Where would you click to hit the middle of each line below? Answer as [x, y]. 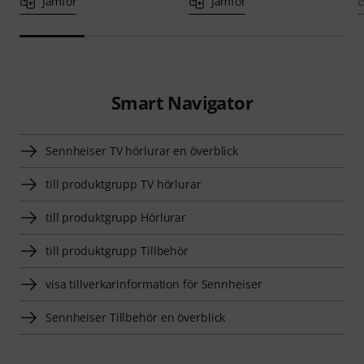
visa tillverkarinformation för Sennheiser [154, 284]
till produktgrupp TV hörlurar [123, 184]
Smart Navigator [182, 103]
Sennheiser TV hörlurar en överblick [142, 151]
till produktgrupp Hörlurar [116, 218]
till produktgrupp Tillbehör [117, 251]
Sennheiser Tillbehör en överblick [136, 318]
